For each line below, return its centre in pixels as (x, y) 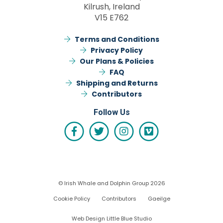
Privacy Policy (117, 50)
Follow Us (111, 112)
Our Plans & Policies (117, 61)
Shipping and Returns (117, 83)
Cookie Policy (71, 198)
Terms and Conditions (117, 39)
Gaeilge (159, 198)
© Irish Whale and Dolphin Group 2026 (111, 183)
